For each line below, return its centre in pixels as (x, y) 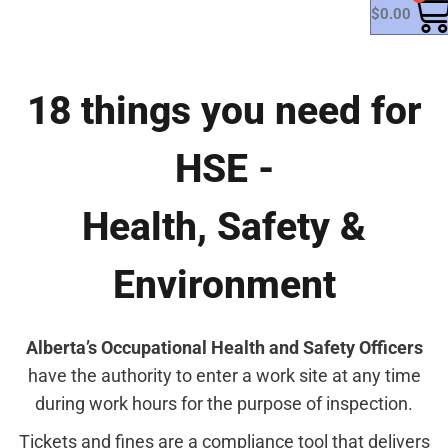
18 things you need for (224, 111)
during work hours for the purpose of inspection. (224, 404)
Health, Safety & (224, 227)
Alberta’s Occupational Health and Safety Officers (224, 348)
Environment (224, 285)
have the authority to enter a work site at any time (224, 376)
